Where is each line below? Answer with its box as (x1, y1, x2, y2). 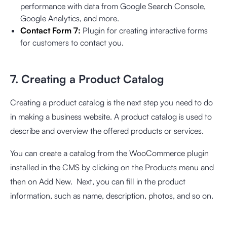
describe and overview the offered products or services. (10, 125, 206, 136)
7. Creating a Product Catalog (10, 71, 164, 86)
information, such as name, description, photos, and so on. (10, 190, 215, 201)
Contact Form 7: (20, 25, 81, 35)
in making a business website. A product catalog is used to (10, 111, 212, 122)
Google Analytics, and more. (20, 13, 121, 23)
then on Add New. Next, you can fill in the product (10, 176, 185, 186)
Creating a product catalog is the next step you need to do (10, 97, 213, 107)
